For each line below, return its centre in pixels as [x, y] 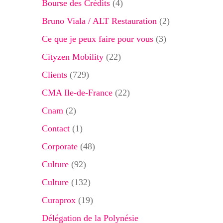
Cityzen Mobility [72, 57]
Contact [56, 128]
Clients [54, 75]
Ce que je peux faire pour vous [97, 39]
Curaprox [58, 200]
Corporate [59, 146]
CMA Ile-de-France [77, 93]
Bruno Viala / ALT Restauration [99, 21]
